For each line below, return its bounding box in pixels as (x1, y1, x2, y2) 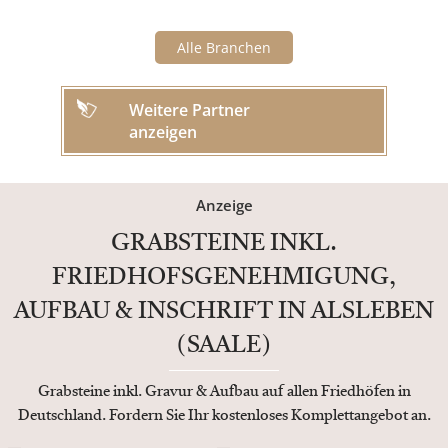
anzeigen (129, 121, 197, 144)
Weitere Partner (129, 99, 250, 122)
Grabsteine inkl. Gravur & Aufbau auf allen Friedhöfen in (37, 385, 411, 401)
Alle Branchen (177, 38, 271, 58)
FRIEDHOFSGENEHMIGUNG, (52, 266, 396, 291)
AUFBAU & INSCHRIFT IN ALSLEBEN (14, 300, 434, 325)
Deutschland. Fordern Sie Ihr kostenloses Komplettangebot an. (17, 409, 431, 425)
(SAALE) (177, 334, 271, 359)
